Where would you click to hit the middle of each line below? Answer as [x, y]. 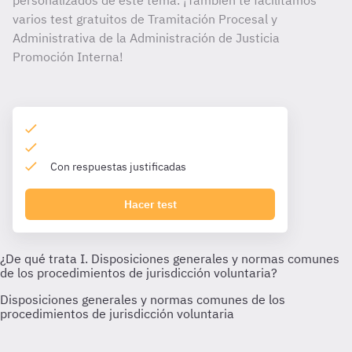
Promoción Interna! [68, 57]
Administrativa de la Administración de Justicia [146, 38]
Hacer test [150, 204]
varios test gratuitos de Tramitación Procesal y [145, 19]
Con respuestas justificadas [118, 167]
